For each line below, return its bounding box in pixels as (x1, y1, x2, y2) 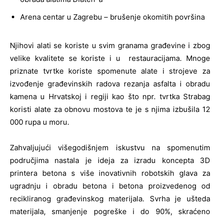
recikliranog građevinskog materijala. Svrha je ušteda (10, 194, 210, 204)
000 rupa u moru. (10, 117, 69, 127)
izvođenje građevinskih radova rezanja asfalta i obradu (10, 79, 210, 89)
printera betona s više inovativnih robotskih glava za (10, 168, 210, 178)
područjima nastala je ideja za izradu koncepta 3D (10, 156, 210, 165)
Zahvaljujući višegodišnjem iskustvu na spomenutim (10, 143, 210, 153)
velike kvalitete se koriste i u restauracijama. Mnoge (10, 54, 210, 63)
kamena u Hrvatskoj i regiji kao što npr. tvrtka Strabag (10, 92, 210, 102)
